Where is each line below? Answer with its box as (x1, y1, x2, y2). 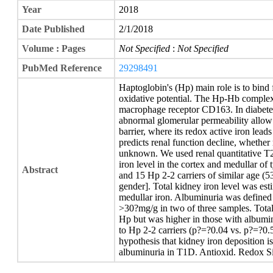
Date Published (22, 24, 85, 34)
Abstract (22, 165, 58, 175)
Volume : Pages (22, 43, 85, 54)
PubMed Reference (22, 63, 102, 73)
